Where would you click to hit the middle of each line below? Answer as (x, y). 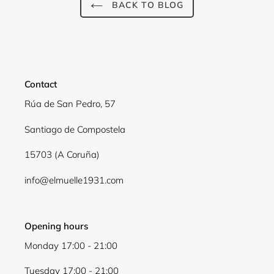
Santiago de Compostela (75, 129)
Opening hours (56, 226)
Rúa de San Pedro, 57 (70, 104)
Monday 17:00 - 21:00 (71, 246)
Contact (41, 84)
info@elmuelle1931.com (74, 180)
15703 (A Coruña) (62, 155)
